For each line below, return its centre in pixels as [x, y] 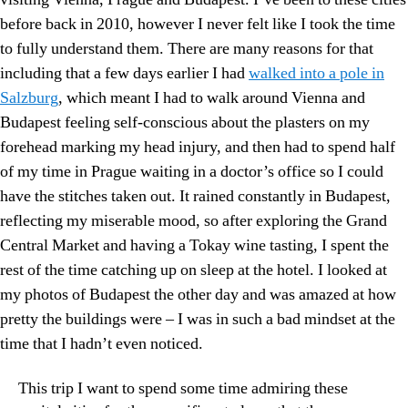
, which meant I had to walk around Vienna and [212, 98]
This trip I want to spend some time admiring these [183, 388]
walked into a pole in [316, 74]
